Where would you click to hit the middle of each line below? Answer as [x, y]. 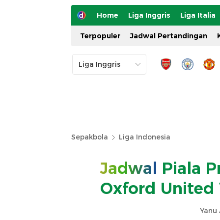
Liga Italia [198, 15]
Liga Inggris [149, 15]
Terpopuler [100, 36]
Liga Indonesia [145, 137]
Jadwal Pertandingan [169, 36]
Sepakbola [90, 137]
